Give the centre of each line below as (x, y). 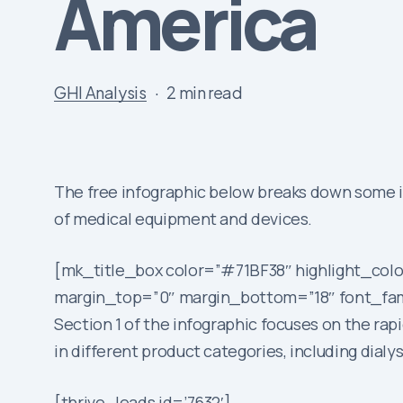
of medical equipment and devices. (184, 219)
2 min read (205, 92)
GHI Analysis (100, 92)
